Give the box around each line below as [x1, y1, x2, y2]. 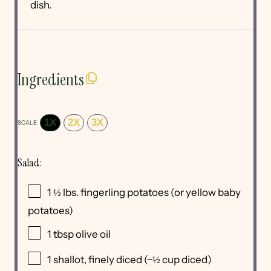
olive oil [74, 228, 111, 241]
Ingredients [18, 68, 84, 90]
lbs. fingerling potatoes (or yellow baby [61, 186, 241, 199]
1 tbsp [47, 228, 74, 241]
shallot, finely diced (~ [51, 253, 152, 266]
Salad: [18, 156, 41, 170]
